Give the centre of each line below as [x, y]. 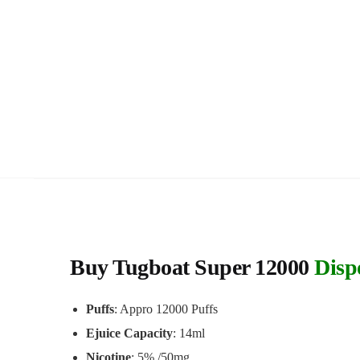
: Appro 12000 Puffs [166, 309]
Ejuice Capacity [130, 333]
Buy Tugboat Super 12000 [192, 267]
